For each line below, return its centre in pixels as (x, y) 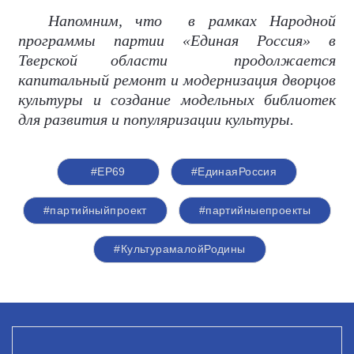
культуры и (60, 100)
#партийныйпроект (95, 210)
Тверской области (93, 60)
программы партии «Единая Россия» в (177, 40)
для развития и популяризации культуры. (156, 119)
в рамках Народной (262, 21)
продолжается (285, 60)
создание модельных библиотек (218, 100)
